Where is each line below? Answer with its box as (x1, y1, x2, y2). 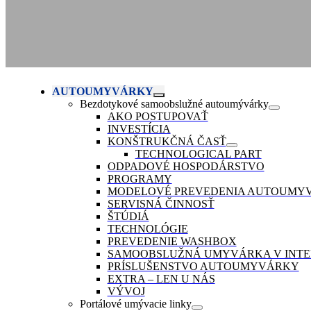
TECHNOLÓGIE (107, 223, 188, 235)
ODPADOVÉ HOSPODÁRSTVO (107, 160, 264, 173)
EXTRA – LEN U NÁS (107, 273, 215, 285)
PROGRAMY (107, 173, 172, 185)
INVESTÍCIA (107, 123, 171, 135)
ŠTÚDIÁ (107, 210, 149, 223)
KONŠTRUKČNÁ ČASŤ (107, 135, 226, 148)
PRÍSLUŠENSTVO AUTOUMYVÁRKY (107, 260, 299, 273)
